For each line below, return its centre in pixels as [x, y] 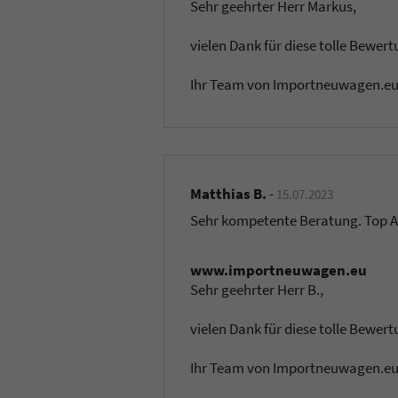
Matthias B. [229, 193]
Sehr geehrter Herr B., [257, 290]
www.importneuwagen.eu [279, 270]
